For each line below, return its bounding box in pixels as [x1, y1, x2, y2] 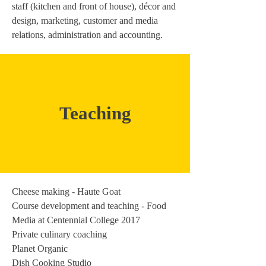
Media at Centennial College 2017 [12, 215, 140, 225]
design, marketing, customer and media [12, 15, 158, 26]
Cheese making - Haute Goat [12, 186, 121, 197]
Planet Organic [12, 243, 68, 254]
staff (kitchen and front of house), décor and [12, 1, 176, 11]
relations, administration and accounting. [12, 30, 163, 40]
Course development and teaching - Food [12, 201, 166, 211]
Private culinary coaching [12, 229, 107, 239]
